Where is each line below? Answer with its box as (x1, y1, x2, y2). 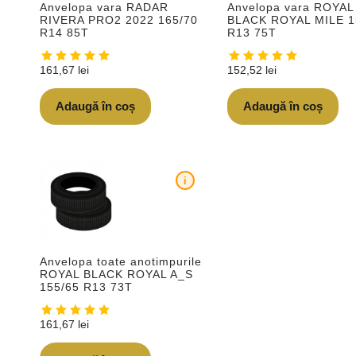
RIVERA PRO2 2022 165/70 (40, 13, 198, 26)
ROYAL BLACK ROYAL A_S (40, 267, 193, 281)
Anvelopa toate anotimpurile (40, 254, 202, 268)
